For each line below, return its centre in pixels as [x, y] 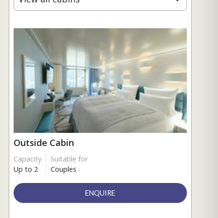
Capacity [27, 159]
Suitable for [69, 159]
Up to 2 [26, 169]
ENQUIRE [100, 193]
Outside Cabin [44, 142]
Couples [64, 169]
